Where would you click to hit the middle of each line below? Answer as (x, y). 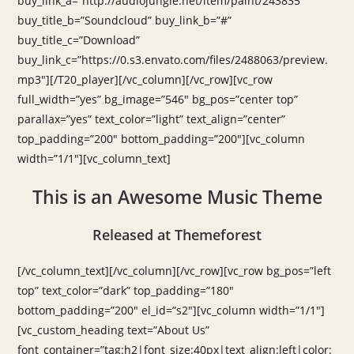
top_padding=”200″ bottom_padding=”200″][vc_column (162, 139)
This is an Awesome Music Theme (177, 197)
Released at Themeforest (177, 235)
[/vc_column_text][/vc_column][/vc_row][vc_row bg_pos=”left (175, 271)
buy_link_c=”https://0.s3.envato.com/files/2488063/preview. (173, 60)
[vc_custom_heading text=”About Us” (114, 330)
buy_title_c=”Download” (79, 40)
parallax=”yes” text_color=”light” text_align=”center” (152, 119)
